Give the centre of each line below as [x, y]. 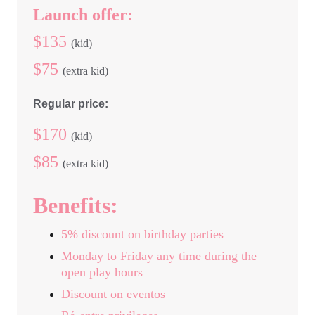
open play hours [102, 272]
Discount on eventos [113, 294]
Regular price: [70, 104]
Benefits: [75, 205]
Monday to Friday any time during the [160, 256]
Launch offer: [83, 15]
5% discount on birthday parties [142, 234]
